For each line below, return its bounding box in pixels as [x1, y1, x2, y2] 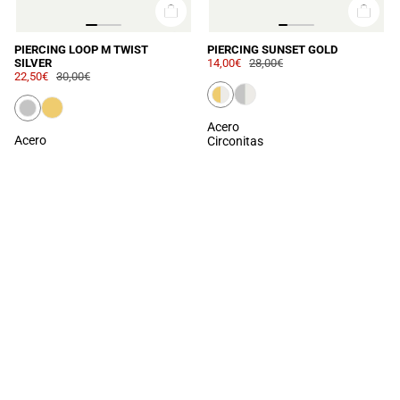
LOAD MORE [154, 178, 246, 198]
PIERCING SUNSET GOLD [207, 42, 337, 56]
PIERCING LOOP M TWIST [14, 42, 148, 56]
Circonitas [207, 133, 263, 148]
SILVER [14, 55, 52, 70]
